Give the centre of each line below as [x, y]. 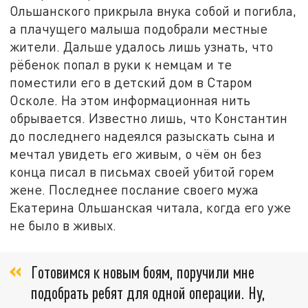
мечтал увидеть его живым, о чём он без [136, 154]
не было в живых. [63, 225]
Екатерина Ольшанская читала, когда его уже [151, 208]
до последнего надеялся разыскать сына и [143, 136]
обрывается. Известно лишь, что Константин [149, 118]
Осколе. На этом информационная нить [130, 100]
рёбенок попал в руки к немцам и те [121, 65]
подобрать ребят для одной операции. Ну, [148, 292]
